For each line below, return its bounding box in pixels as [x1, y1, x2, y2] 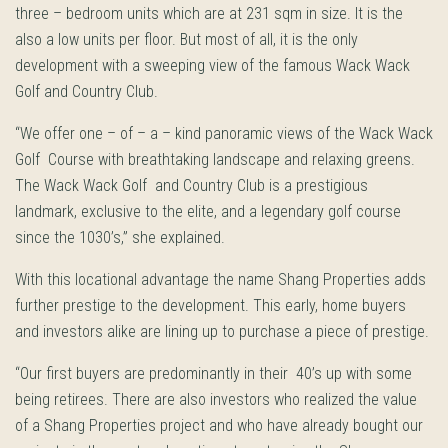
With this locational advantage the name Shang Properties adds [15, 270, 426, 289]
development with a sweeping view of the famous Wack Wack [15, 56, 410, 75]
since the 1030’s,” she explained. [15, 228, 225, 247]
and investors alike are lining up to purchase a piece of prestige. [15, 322, 429, 341]
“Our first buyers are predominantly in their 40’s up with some [15, 364, 412, 383]
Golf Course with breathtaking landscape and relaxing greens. [15, 150, 415, 169]
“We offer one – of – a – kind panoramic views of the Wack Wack [15, 124, 433, 143]
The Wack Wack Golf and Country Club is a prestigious [15, 176, 368, 195]
